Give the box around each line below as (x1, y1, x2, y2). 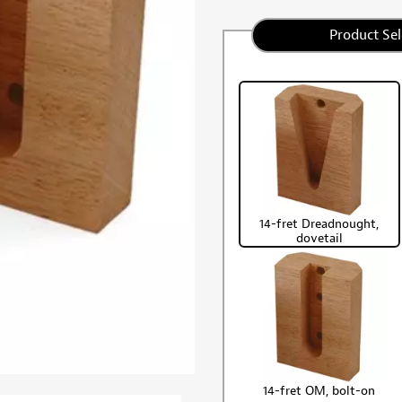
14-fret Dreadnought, (259, 215, 380, 232)
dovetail (295, 230, 343, 246)
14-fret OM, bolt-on (263, 382, 376, 398)
